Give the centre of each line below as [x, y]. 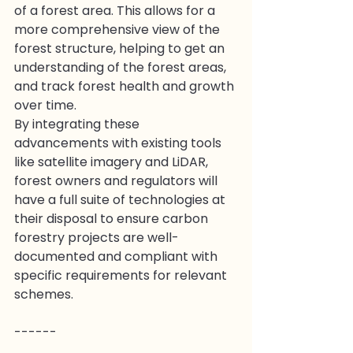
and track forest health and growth [126, 86]
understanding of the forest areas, [122, 67]
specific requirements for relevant [122, 275]
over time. [45, 105]
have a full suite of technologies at [121, 199]
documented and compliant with [117, 256]
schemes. [44, 294]
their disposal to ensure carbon [113, 218]
